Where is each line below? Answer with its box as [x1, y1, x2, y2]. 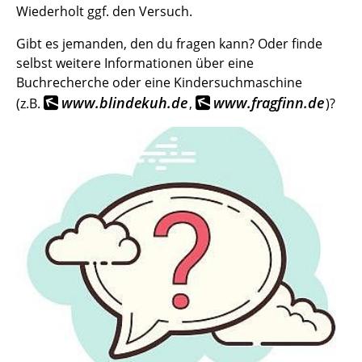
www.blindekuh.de [61, 93, 187, 112]
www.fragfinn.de [213, 93, 324, 112]
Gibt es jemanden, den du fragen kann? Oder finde [16, 35, 322, 53]
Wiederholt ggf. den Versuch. [16, 2, 196, 20]
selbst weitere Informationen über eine [16, 54, 254, 72]
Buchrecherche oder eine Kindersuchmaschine [16, 74, 302, 91]
